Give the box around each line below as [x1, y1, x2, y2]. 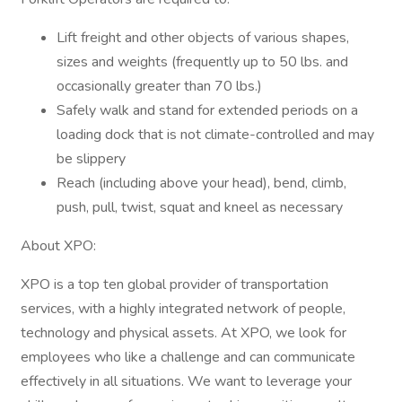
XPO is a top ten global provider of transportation [21, 275, 328, 294]
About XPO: [21, 236, 96, 256]
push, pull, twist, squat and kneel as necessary [57, 197, 343, 217]
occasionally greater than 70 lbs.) [57, 76, 262, 96]
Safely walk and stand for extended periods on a [57, 100, 358, 120]
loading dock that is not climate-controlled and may [57, 125, 374, 144]
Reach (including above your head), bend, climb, [57, 173, 346, 193]
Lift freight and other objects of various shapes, [57, 28, 349, 48]
